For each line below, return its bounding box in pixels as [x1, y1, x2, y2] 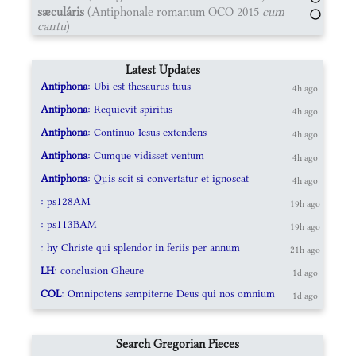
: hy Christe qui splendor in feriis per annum [41, 241, 241, 253]
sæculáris [37, 3, 84, 19]
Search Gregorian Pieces [116, 335, 240, 351]
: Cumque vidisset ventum [87, 149, 205, 161]
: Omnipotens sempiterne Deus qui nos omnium [61, 287, 276, 300]
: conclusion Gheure [54, 264, 145, 277]
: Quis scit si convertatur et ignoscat [87, 172, 250, 184]
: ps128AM [41, 195, 91, 207]
